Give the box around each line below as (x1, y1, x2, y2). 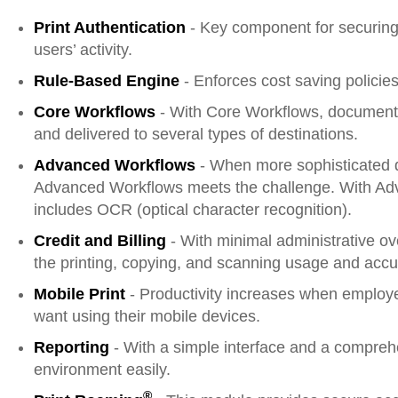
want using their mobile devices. (34, 306, 265, 325)
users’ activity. (34, 40, 137, 59)
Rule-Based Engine (34, 71, 179, 90)
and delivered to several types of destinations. (34, 124, 362, 143)
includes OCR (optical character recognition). (34, 200, 352, 219)
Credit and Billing (34, 231, 166, 250)
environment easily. (34, 360, 175, 378)
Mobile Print (34, 284, 125, 303)
